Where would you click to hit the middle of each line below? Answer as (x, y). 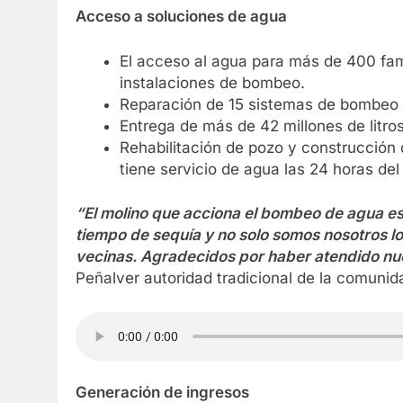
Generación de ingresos (162, 392)
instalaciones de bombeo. (212, 82)
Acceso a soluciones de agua (181, 17)
